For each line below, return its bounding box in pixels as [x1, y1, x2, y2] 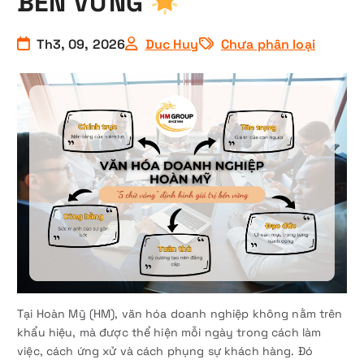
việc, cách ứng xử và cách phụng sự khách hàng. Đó [17, 343, 314, 358]
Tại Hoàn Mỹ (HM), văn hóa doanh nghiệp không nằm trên [17, 305, 343, 321]
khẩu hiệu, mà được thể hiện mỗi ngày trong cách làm [17, 324, 322, 340]
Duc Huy [145, 35, 199, 53]
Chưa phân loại [220, 35, 315, 53]
